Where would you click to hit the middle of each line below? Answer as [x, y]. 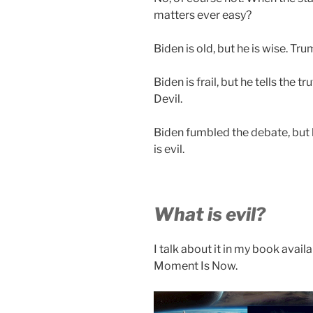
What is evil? [210, 214]
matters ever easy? [203, 15]
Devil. [168, 99]
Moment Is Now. [196, 265]
